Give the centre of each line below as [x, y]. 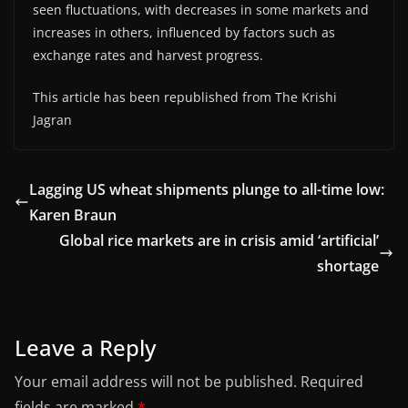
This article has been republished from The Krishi [185, 97]
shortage [348, 266]
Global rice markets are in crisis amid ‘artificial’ [219, 241]
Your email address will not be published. [156, 382]
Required [332, 382]
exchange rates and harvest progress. [148, 56]
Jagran [52, 120]
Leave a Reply [85, 348]
